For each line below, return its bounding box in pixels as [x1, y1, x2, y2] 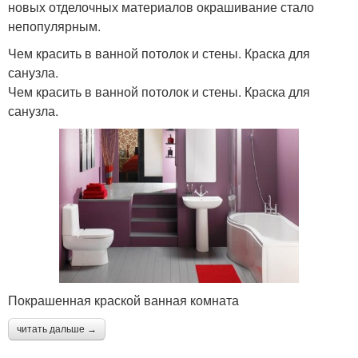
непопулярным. [8, 16, 101, 35]
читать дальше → [17, 324, 97, 336]
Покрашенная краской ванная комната [8, 291, 239, 310]
